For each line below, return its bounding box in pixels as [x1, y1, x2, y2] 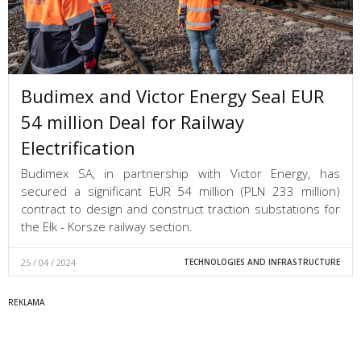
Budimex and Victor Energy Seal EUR [21, 84, 324, 109]
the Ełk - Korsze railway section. [21, 218, 193, 235]
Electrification [21, 135, 135, 160]
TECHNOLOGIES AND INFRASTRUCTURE [183, 256, 340, 268]
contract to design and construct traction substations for [21, 201, 340, 218]
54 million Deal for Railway [21, 110, 244, 135]
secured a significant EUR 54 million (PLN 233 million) [21, 183, 340, 200]
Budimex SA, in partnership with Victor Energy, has [21, 165, 340, 182]
